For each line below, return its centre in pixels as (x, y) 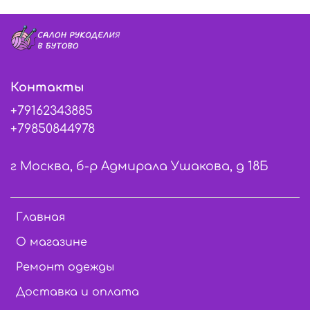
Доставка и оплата (77, 292)
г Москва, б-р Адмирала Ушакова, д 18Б (139, 166)
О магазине (52, 242)
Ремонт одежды (65, 267)
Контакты (47, 87)
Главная (40, 217)
